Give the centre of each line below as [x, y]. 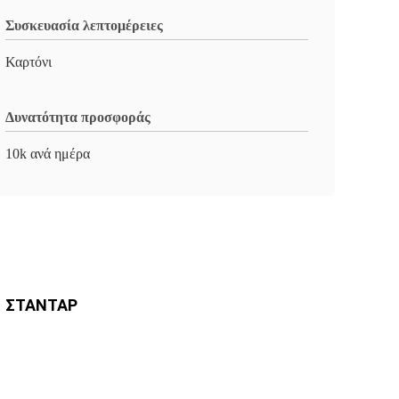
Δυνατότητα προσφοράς [78, 117]
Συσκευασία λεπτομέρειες [84, 25]
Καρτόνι [28, 62]
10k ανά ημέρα [48, 154]
